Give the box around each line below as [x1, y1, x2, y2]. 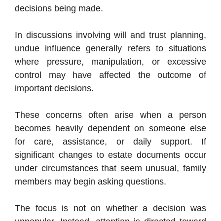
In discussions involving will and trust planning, [15, 30, 206, 40]
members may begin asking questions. [15, 177, 166, 187]
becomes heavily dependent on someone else [15, 123, 206, 134]
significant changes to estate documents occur [15, 150, 206, 160]
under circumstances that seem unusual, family [15, 163, 206, 174]
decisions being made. [15, 3, 103, 14]
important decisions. [15, 83, 94, 94]
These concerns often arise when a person [15, 110, 206, 120]
